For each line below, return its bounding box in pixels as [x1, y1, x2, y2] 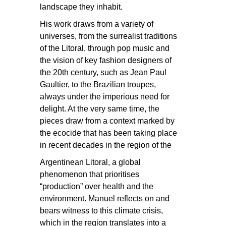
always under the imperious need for [40, 92, 169, 101]
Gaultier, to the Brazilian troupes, [40, 80, 156, 89]
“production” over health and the [40, 182, 153, 191]
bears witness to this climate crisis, [40, 206, 163, 215]
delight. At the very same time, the [40, 104, 159, 113]
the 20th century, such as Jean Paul [40, 68, 166, 77]
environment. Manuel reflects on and [40, 194, 169, 203]
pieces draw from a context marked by [40, 116, 175, 125]
